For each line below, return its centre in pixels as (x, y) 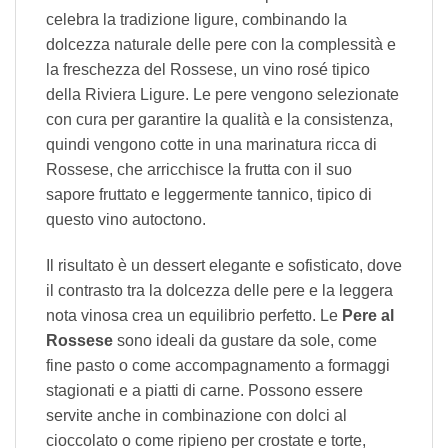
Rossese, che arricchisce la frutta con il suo (199, 170)
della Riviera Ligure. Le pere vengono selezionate (222, 95)
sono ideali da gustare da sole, (223, 341)
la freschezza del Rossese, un (154, 70)
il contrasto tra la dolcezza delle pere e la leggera (219, 291)
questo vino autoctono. (126, 220)
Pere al (368, 316)
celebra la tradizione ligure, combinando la (196, 20)
